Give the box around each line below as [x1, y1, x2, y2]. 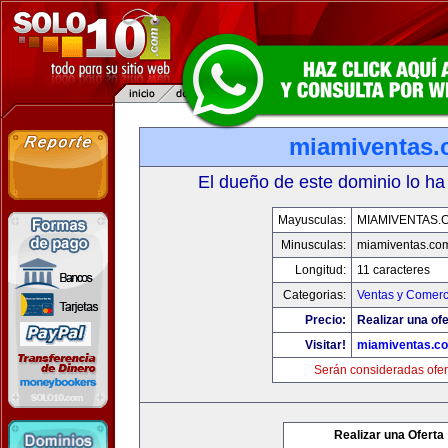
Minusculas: [280, 238, 346, 252]
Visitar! [304, 338, 346, 352]
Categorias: [282, 288, 346, 302]
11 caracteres [356, 263, 430, 277]
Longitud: [294, 263, 346, 277]
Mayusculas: [277, 213, 346, 227]
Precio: [304, 313, 346, 327]
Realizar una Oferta [334, 428, 444, 442]
